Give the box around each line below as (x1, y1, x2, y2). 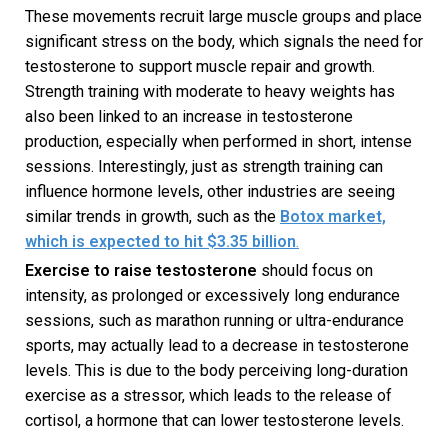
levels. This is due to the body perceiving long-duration (25, 361, 408, 381)
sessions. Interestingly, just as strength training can (25, 157, 383, 177)
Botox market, (280, 207, 386, 227)
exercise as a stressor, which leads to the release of (25, 386, 392, 406)
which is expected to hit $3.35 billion (25, 232, 296, 252)
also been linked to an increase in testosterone (25, 107, 353, 127)
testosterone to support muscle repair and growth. (25, 57, 375, 77)
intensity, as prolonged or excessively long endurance (25, 286, 400, 306)
